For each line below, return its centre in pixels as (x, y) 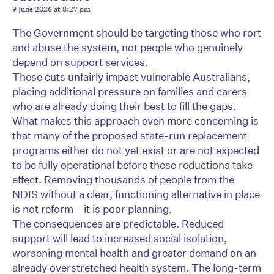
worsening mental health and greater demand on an (134, 253)
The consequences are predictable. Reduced (118, 224)
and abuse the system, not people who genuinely (128, 48)
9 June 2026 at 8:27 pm (51, 9)
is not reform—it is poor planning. (92, 209)
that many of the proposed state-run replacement (130, 136)
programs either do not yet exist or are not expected (136, 150)
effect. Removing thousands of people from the (123, 180)
